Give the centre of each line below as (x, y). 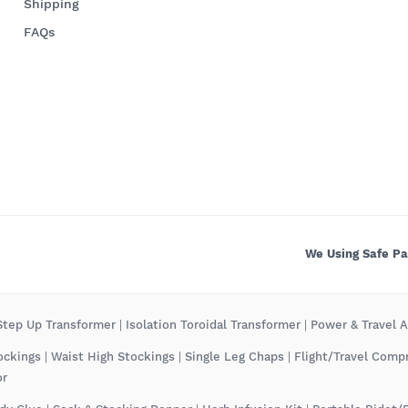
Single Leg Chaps (235, 356)
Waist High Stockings (113, 356)
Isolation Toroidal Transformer (213, 324)
